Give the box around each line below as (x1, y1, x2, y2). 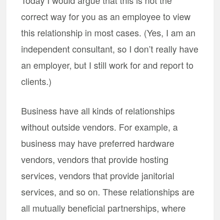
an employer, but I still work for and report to (21, 58, 194, 71)
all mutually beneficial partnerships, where (21, 201, 186, 214)
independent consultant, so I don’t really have (21, 42, 199, 55)
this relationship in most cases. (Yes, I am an (21, 26, 196, 39)
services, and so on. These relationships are (21, 185, 195, 198)
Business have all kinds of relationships (21, 104, 175, 117)
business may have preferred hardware (21, 137, 175, 149)
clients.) (21, 75, 52, 87)
